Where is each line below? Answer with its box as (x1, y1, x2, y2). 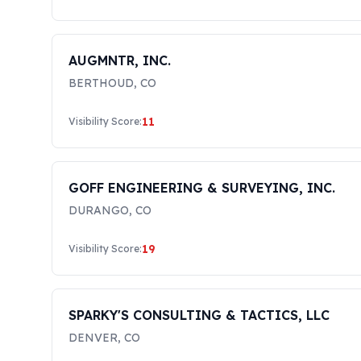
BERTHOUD (68, 76, 134, 90)
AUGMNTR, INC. (68, 52, 171, 68)
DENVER (68, 330, 118, 345)
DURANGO (68, 203, 129, 218)
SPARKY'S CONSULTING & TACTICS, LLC (68, 307, 330, 323)
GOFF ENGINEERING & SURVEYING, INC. (68, 180, 335, 196)
